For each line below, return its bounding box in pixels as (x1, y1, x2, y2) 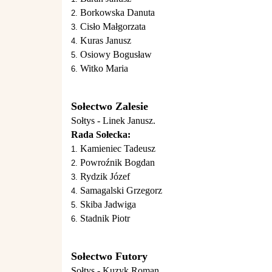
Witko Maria (80, 63, 128, 73)
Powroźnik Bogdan (80, 157, 155, 168)
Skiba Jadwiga (80, 199, 136, 209)
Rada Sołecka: (71, 129, 131, 140)
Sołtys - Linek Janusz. (71, 115, 155, 126)
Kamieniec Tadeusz (80, 143, 155, 154)
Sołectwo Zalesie (71, 100, 148, 112)
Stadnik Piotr (80, 213, 130, 223)
